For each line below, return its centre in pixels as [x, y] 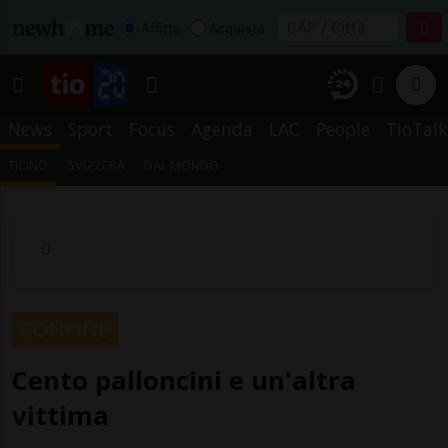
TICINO [28, 165]
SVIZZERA [96, 165]
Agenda [222, 129]
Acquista [236, 27]
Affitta [160, 27]
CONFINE [65, 328]
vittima [60, 415]
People [343, 129]
